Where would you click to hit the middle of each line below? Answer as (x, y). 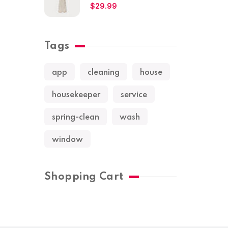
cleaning (104, 73)
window (67, 140)
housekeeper (76, 95)
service (134, 95)
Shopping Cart (84, 177)
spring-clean (76, 118)
